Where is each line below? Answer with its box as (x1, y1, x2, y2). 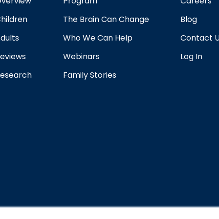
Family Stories (63, 69, 116, 81)
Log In (180, 51, 203, 62)
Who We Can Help (63, 32, 132, 44)
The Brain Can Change (63, 14, 149, 25)
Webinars (63, 51, 100, 62)
